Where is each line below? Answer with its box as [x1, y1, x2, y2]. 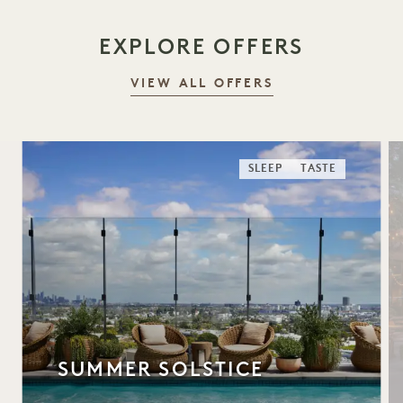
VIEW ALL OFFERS [130, 76, 273, 91]
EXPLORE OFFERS [99, 32, 304, 59]
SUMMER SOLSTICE [58, 356, 264, 381]
